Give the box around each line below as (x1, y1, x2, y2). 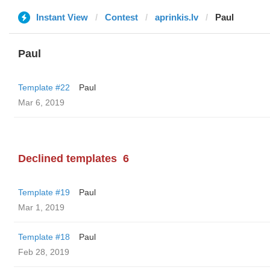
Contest (105, 12, 138, 22)
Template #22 (18, 83, 70, 92)
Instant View (36, 12, 88, 22)
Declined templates (18, 152, 117, 165)
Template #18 (18, 232, 70, 242)
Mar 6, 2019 (18, 98, 64, 107)
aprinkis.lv (155, 12, 198, 22)
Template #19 (18, 187, 70, 197)
